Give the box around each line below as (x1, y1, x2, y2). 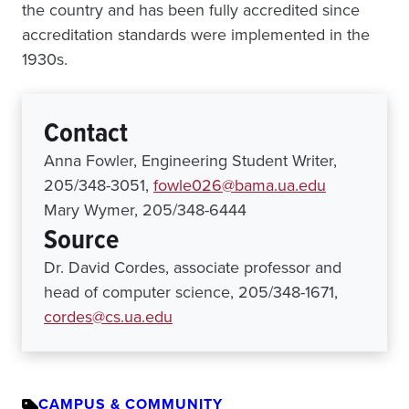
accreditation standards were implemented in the (22, 23, 370, 47)
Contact (44, 112, 128, 152)
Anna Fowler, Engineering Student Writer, (44, 149, 337, 173)
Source (44, 219, 119, 259)
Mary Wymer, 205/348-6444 (44, 198, 246, 222)
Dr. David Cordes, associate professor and (44, 256, 341, 279)
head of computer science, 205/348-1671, (44, 280, 338, 304)
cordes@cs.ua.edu (44, 305, 173, 329)
